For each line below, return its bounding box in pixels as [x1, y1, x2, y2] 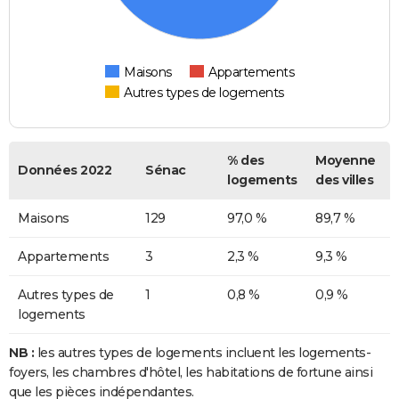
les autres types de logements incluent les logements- [34, 345, 370, 362]
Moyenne [315, 152, 376, 169]
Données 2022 [18, 162, 111, 179]
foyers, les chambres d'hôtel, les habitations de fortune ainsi [9, 364, 372, 381]
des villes [315, 172, 373, 189]
